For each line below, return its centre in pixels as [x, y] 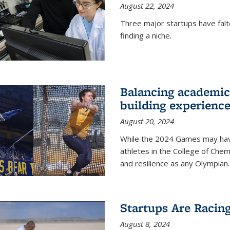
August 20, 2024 [147, 121]
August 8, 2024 [145, 224]
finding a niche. [146, 35]
